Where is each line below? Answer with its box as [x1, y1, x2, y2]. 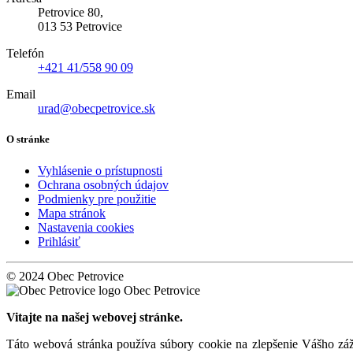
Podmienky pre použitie [38, 191, 156, 206]
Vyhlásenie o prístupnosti [38, 163, 162, 177]
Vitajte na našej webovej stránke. [6, 310, 183, 324]
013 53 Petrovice [38, 20, 122, 34]
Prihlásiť [38, 234, 80, 248]
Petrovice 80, [38, 6, 103, 20]
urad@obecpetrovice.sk [38, 102, 155, 116]
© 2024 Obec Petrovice [6, 269, 124, 283]
